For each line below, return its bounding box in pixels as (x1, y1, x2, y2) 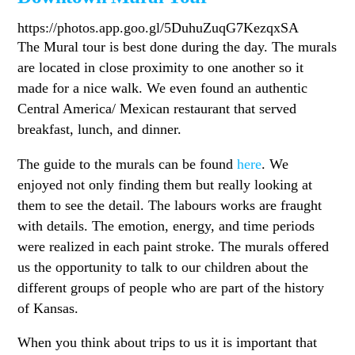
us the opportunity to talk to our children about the (17, 258, 309, 275)
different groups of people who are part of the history (17, 279, 325, 296)
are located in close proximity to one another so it (17, 59, 304, 76)
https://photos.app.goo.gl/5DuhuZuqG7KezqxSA (17, 20, 300, 36)
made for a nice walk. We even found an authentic (17, 80, 308, 97)
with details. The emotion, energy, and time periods (17, 217, 315, 234)
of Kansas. (17, 300, 79, 316)
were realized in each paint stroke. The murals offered (17, 238, 330, 254)
